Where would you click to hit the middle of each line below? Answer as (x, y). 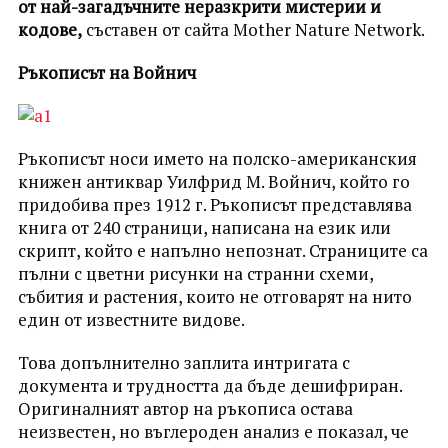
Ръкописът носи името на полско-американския (217, 158)
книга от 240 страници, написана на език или (204, 227)
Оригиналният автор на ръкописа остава (185, 408)
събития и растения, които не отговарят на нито (214, 296)
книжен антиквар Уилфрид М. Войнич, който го (213, 181)
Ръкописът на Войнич (106, 72)
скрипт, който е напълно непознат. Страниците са (222, 250)
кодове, (49, 29)
